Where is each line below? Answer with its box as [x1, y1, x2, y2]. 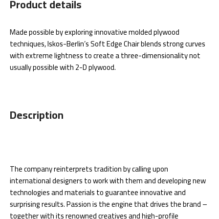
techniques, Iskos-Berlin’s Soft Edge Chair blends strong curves [10, 37, 205, 51]
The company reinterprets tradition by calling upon [10, 162, 168, 176]
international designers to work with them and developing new [10, 174, 206, 188]
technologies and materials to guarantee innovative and [10, 185, 186, 199]
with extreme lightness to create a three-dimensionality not [10, 48, 200, 63]
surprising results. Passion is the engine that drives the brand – [10, 197, 207, 211]
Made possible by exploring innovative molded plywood [10, 25, 179, 39]
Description [10, 105, 64, 125]
